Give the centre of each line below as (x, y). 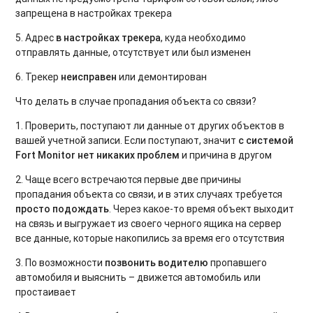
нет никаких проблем (128, 155)
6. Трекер (38, 77)
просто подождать (63, 209)
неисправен (89, 77)
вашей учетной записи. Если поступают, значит (127, 140)
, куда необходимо (204, 37)
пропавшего (238, 262)
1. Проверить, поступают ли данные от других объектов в (150, 125)
